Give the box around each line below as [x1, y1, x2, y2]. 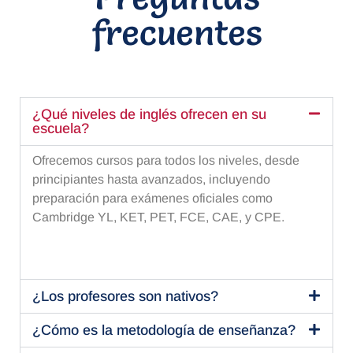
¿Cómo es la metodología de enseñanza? [32, 321, 295, 338]
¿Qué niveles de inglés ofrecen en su [32, 106, 266, 123]
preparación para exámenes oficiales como [32, 191, 273, 206]
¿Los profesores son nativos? [32, 288, 218, 304]
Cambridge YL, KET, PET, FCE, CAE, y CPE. [32, 210, 284, 225]
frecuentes [91, 10, 262, 54]
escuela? [32, 121, 89, 137]
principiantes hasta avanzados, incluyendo [32, 173, 270, 187]
